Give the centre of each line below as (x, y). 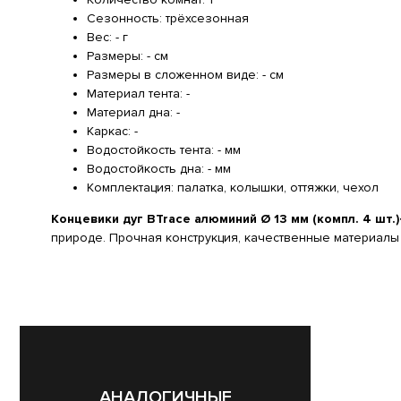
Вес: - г (107, 37)
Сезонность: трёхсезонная (168, 18)
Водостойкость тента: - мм (164, 149)
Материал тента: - (138, 93)
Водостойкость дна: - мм (159, 168)
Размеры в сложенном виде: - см (185, 74)
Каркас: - (112, 131)
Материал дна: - (133, 112)
